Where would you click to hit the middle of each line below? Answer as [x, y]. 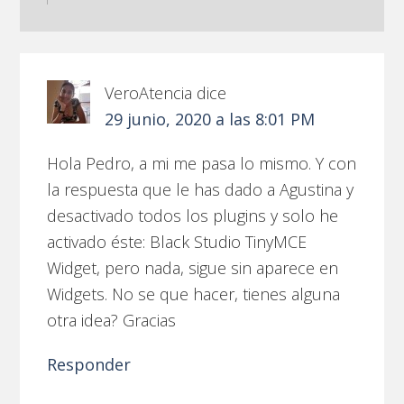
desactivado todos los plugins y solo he [193, 215]
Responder [89, 364]
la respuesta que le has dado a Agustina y [201, 189]
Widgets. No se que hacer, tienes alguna [194, 294]
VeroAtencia [149, 92]
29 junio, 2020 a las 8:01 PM [210, 119]
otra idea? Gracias [112, 320]
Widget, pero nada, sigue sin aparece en [193, 267]
